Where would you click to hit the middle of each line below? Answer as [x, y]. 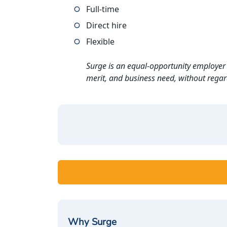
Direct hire [106, 25]
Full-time [103, 9]
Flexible [100, 42]
